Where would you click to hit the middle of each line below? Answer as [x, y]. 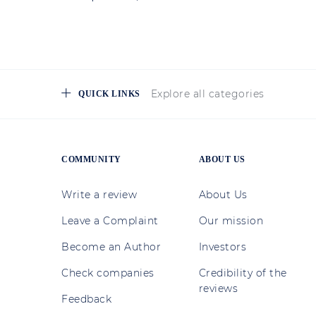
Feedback [86, 299]
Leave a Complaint [110, 221]
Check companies [108, 273]
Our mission [231, 221]
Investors [223, 247]
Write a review [99, 195]
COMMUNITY [91, 160]
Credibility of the [243, 273]
